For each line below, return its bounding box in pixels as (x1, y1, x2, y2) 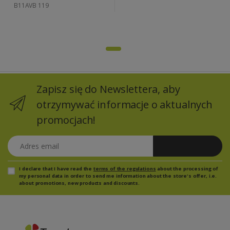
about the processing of (156, 165, 219, 172)
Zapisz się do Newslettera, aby (36, 82, 180, 97)
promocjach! (36, 113, 96, 127)
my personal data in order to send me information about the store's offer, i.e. (19, 172, 217, 180)
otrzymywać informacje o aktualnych (36, 98, 213, 112)
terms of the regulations (93, 165, 156, 172)
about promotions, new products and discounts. (19, 180, 140, 187)
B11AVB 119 (14, 1, 49, 10)
